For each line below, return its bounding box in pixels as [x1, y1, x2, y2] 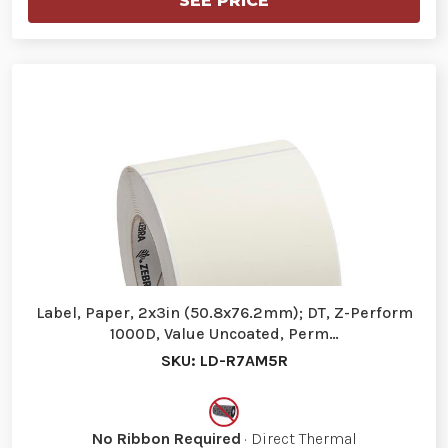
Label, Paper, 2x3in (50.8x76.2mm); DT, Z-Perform [35, 302, 413, 322]
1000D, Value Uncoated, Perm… [109, 323, 339, 343]
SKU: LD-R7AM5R [160, 350, 288, 370]
